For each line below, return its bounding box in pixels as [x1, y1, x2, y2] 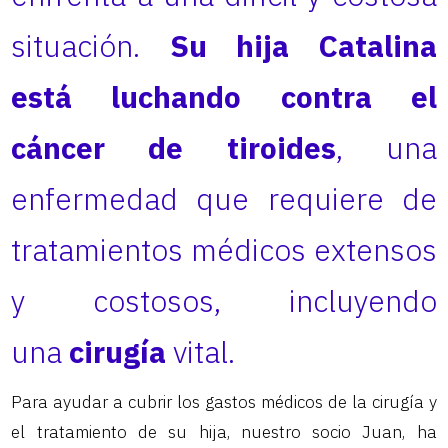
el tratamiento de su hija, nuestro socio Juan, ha [11, 420, 437, 443]
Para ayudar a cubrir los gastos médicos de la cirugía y [11, 390, 437, 413]
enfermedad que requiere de [11, 178, 437, 218]
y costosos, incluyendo [11, 280, 437, 320]
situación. [11, 25, 170, 65]
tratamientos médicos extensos [11, 229, 437, 269]
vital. [166, 331, 236, 371]
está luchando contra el [11, 76, 437, 116]
